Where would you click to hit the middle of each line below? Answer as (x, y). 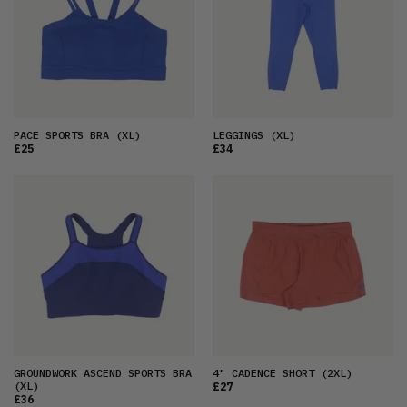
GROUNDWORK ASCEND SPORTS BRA (103, 373)
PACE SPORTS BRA (61, 135)
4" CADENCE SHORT (263, 373)
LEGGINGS (238, 135)
